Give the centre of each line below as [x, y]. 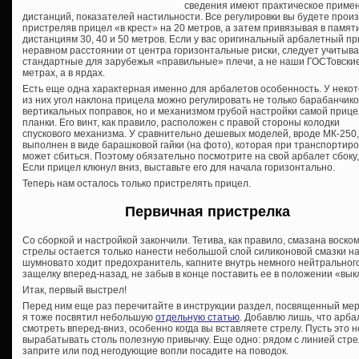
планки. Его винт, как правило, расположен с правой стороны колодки [181, 122]
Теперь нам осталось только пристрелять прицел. [137, 183]
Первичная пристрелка [206, 211]
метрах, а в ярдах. [64, 73]
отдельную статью [198, 317]
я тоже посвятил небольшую [89, 317]
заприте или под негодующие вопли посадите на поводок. [155, 351]
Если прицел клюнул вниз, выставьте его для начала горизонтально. [179, 167]
